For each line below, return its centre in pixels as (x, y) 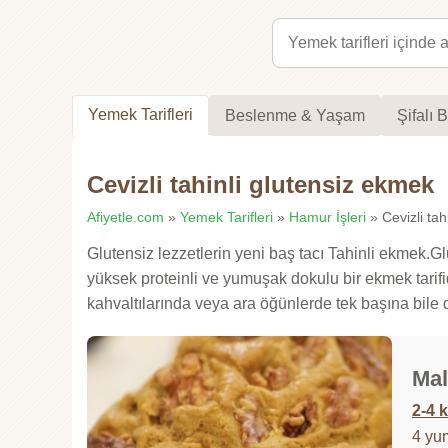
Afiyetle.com (125, 217)
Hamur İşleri (327, 217)
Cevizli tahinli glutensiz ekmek (260, 185)
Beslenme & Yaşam (295, 115)
